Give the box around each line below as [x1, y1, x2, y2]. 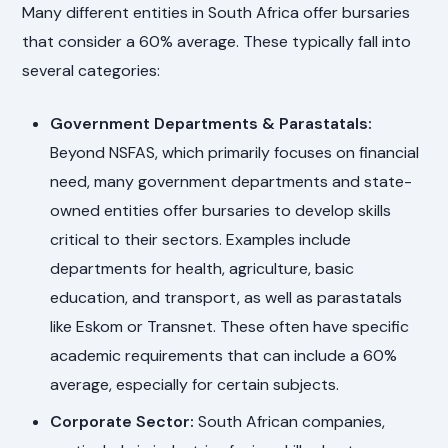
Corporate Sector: [50, 411, 195, 433]
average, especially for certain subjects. [50, 374, 340, 396]
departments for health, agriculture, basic [50, 258, 355, 280]
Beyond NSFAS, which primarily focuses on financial [50, 142, 420, 164]
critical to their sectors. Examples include [50, 229, 352, 251]
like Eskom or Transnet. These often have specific [50, 316, 410, 338]
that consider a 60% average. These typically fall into [22, 31, 412, 53]
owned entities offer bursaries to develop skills [50, 200, 392, 222]
